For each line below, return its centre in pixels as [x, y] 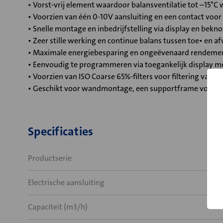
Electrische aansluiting [66, 182]
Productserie [50, 158]
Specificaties [61, 131]
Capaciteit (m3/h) [58, 207]
